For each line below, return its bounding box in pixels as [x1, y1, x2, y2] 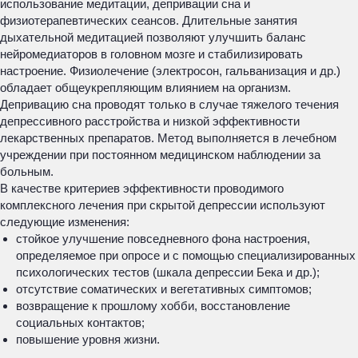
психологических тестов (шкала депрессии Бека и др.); [16, 265, 320, 279]
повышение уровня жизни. [16, 332, 160, 346]
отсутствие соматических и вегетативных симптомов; [16, 282, 312, 296]
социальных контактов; [16, 316, 145, 329]
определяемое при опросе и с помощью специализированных [16, 249, 356, 262]
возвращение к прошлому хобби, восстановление [16, 299, 290, 312]
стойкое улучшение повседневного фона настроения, [16, 232, 310, 245]
